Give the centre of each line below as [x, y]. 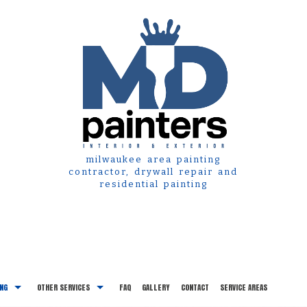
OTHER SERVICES [64, 288]
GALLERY [156, 288]
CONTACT [195, 288]
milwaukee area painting [153, 160]
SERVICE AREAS [244, 288]
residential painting [153, 184]
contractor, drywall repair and [153, 172]
